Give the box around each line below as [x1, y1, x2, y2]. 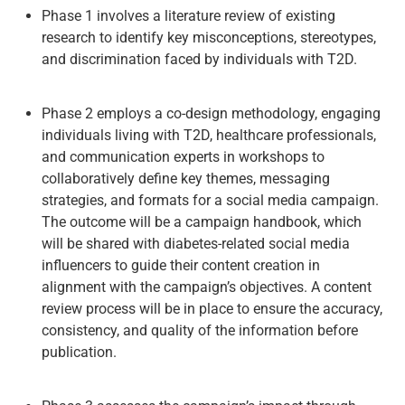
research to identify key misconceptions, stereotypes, [42, 28, 377, 46]
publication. [42, 343, 118, 361]
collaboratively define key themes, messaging [42, 169, 331, 187]
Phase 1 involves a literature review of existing [42, 6, 336, 24]
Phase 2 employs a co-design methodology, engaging [42, 104, 381, 122]
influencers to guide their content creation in [42, 256, 321, 274]
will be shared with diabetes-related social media [42, 234, 351, 252]
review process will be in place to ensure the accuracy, [42, 299, 383, 317]
